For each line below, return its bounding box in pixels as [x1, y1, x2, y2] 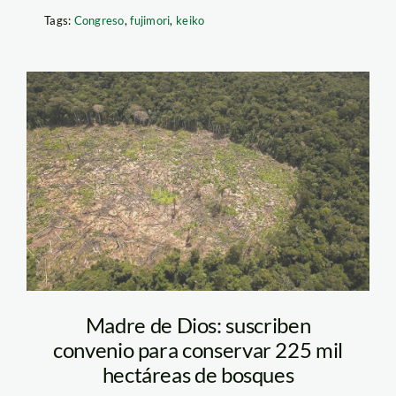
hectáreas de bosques [102, 361, 294, 387]
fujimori [130, 13, 171, 28]
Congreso [73, 13, 125, 28]
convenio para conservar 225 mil [53, 336, 343, 362]
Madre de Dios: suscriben [85, 311, 311, 338]
